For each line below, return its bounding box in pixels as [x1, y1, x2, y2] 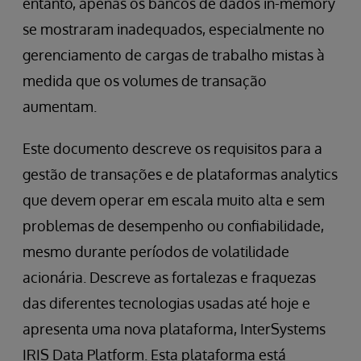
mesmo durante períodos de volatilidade [23, 243, 289, 260]
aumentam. [23, 98, 97, 115]
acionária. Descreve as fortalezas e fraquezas [23, 268, 316, 286]
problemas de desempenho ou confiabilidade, [23, 217, 324, 234]
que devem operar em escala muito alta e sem [23, 191, 325, 209]
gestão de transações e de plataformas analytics [23, 165, 338, 183]
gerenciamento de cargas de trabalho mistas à [23, 46, 325, 64]
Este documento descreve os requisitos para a [23, 139, 322, 157]
